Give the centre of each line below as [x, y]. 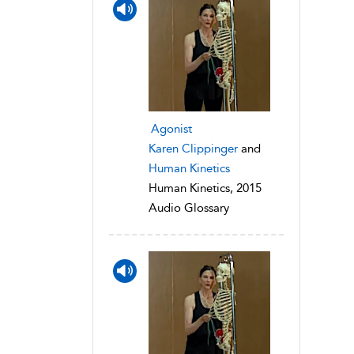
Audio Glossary [189, 208]
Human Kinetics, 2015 [205, 188]
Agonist [171, 129]
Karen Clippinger [193, 149]
